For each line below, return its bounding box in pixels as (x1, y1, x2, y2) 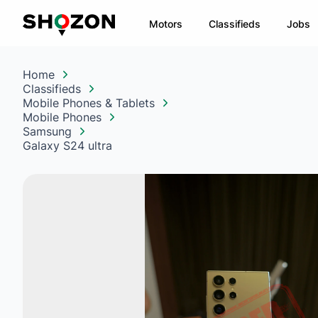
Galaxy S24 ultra (23, 138, 112, 153)
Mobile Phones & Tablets (23, 96, 155, 110)
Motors (149, 17, 183, 30)
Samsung (23, 124, 72, 138)
